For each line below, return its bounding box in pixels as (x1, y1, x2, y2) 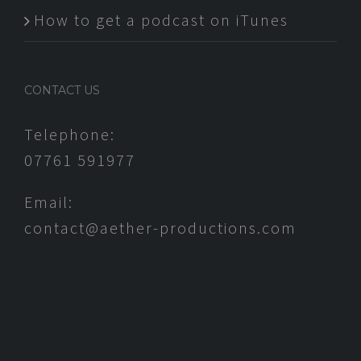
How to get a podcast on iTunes (34, 10, 288, 31)
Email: (24, 192, 73, 213)
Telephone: (24, 124, 115, 145)
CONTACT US (24, 83, 100, 98)
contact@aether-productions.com (24, 218, 297, 239)
